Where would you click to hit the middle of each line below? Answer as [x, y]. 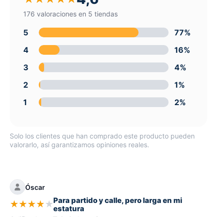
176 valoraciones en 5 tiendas [70, 14]
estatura [69, 209]
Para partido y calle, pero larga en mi [118, 200]
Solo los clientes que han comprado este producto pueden [102, 136]
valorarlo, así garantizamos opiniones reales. [79, 144]
